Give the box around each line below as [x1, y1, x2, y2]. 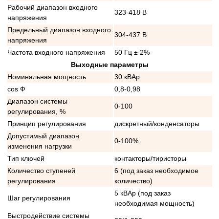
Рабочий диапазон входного [7, 3, 98, 12]
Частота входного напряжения [7, 48, 105, 57]
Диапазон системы [7, 97, 67, 106]
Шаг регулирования [7, 194, 70, 202]
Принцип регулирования [7, 120, 86, 128]
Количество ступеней [7, 167, 75, 175]
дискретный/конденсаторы [114, 120, 199, 128]
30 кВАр [114, 73, 140, 81]
